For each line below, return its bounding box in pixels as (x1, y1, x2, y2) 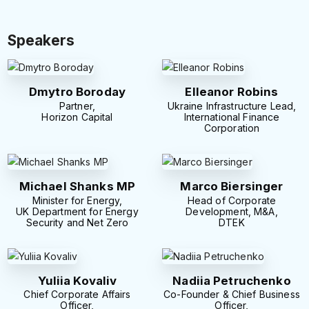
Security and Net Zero (26, 216, 129, 228)
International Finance (183, 110, 280, 123)
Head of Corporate (187, 194, 277, 206)
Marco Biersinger (180, 179, 283, 193)
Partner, (59, 99, 96, 112)
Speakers (7, 32, 75, 49)
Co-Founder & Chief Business (163, 288, 300, 301)
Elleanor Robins (185, 85, 279, 99)
